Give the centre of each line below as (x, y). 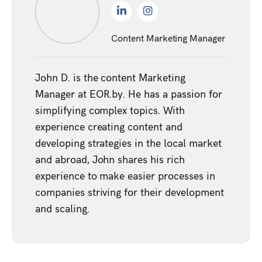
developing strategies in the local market (128, 142)
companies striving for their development (130, 191)
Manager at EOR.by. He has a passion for (129, 93)
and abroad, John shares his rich (110, 158)
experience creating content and (109, 126)
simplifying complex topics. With (110, 109)
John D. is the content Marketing (110, 77)
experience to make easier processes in (125, 175)
